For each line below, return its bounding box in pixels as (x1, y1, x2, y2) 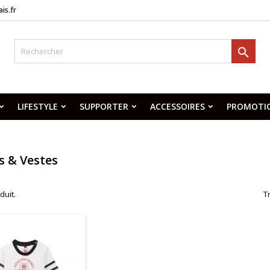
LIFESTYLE (17, 101, 58, 112)
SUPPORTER (80, 101, 128, 112)
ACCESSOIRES (150, 101, 205, 112)
